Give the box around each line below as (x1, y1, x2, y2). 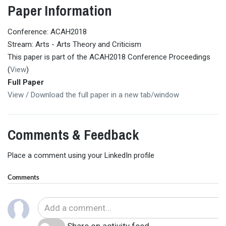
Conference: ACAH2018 (8, 27, 87, 36)
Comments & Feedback (8, 125, 139, 144)
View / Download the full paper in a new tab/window (8, 90, 179, 99)
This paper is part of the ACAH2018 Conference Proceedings (8, 52, 210, 62)
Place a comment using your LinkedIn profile (8, 151, 154, 160)
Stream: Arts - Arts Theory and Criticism (8, 39, 141, 49)
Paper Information (8, 1, 112, 21)
